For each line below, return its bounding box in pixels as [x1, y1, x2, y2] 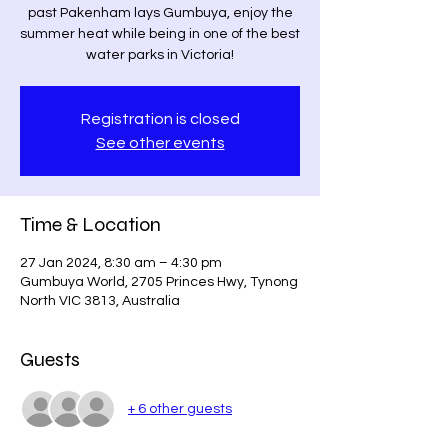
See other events [95, 135, 225, 151]
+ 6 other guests [128, 401, 232, 416]
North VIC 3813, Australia [20, 294, 180, 308]
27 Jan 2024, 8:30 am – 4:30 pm [20, 256, 222, 270]
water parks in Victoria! [86, 48, 234, 62]
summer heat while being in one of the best [20, 27, 300, 41]
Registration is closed [80, 111, 240, 127]
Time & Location [20, 212, 161, 237]
